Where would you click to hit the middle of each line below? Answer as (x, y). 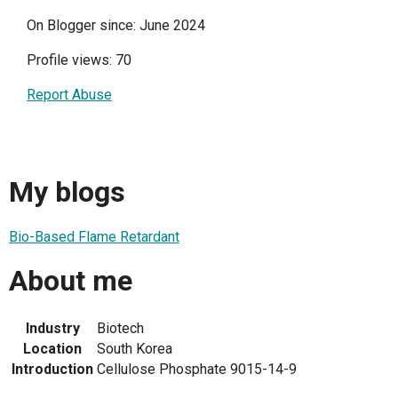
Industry (52, 328)
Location (52, 348)
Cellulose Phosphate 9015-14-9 (197, 369)
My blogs (67, 192)
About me (71, 281)
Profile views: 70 (79, 60)
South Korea (135, 348)
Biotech (120, 328)
